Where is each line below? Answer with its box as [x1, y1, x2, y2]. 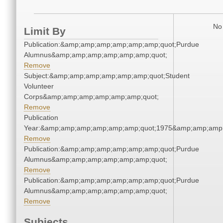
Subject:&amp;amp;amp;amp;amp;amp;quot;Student [24, 72, 190, 80]
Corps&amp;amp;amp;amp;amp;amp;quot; [24, 93, 159, 101]
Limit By [24, 25, 66, 37]
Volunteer [24, 82, 54, 91]
